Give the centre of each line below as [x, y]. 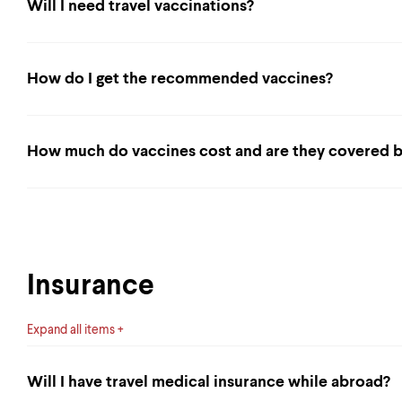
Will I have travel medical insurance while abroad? [209, 382]
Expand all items [71, 330]
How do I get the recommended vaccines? [180, 79]
